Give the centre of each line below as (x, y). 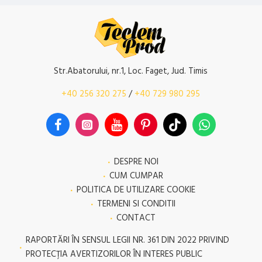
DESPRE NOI (136, 162)
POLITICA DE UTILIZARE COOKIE (136, 190)
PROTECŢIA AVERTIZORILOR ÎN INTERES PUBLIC (114, 254)
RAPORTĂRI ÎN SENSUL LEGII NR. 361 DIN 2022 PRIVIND (127, 240)
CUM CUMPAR (136, 176)
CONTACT (136, 218)
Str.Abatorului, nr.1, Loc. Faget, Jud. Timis (131, 71)
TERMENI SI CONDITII (136, 204)
